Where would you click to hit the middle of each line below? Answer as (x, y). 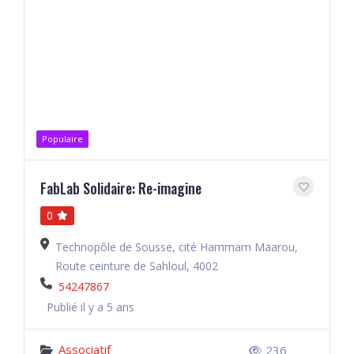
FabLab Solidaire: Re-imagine (121, 188)
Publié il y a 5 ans (90, 307)
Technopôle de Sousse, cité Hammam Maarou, (177, 247)
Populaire (62, 139)
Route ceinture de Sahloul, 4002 (137, 266)
